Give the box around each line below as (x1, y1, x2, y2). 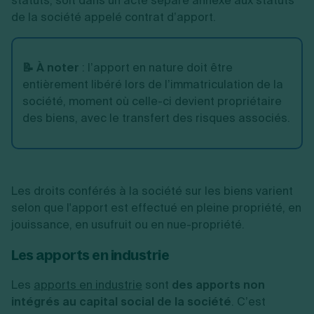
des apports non (172, 278, 265, 292)
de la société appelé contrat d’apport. (11, 10, 216, 25)
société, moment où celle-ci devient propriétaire (22, 94, 282, 109)
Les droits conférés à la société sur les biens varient (11, 184, 293, 198)
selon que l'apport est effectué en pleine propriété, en (11, 200, 301, 215)
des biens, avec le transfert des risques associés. (22, 111, 290, 125)
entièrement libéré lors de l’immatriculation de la (22, 77, 283, 92)
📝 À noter (22, 60, 79, 75)
